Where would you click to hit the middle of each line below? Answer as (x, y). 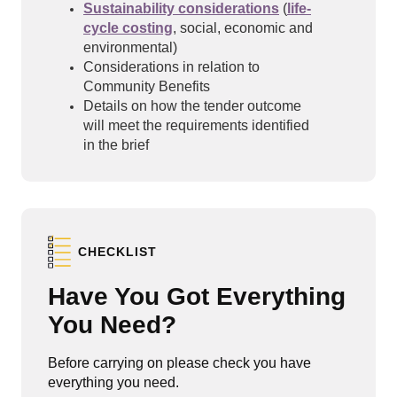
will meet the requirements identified (196, 126)
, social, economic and (243, 28)
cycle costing (128, 28)
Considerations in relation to (171, 67)
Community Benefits (147, 87)
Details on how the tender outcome (192, 106)
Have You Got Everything (197, 297)
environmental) (130, 48)
